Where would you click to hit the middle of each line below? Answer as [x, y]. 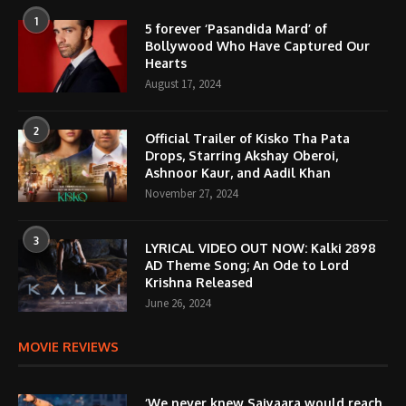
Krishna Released [199, 282]
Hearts [166, 63]
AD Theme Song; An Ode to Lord [247, 265]
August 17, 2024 [183, 84]
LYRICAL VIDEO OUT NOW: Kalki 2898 [261, 248]
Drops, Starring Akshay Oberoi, [242, 155]
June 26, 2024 [178, 303]
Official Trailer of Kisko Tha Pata [247, 138]
